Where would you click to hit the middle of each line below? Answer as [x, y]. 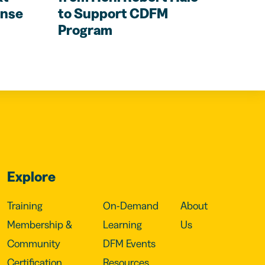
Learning [123, 224]
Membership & [39, 224]
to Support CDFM [113, 13]
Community [33, 243]
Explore [31, 176]
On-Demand [131, 206]
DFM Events [130, 243]
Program [85, 30]
